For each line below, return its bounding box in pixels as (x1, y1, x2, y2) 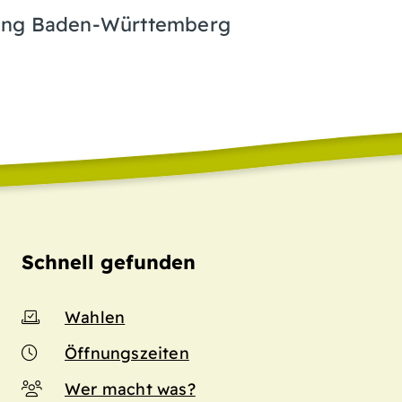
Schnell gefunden (22, 249, 196, 274)
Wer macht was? (65, 378, 196, 398)
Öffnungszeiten (65, 342, 189, 363)
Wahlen (65, 306, 126, 327)
